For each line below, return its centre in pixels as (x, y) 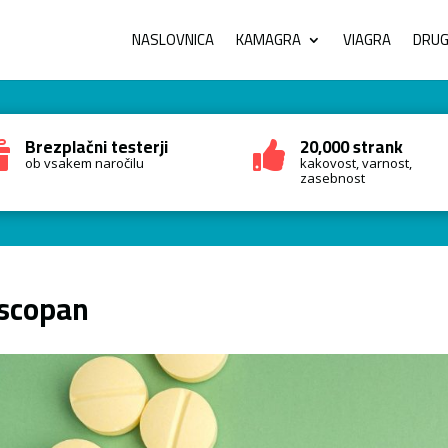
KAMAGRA (268, 39)
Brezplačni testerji (97, 147)
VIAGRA (367, 39)
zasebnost (332, 178)
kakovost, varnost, (355, 163)
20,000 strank (351, 147)
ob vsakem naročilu (85, 163)
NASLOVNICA (173, 39)
